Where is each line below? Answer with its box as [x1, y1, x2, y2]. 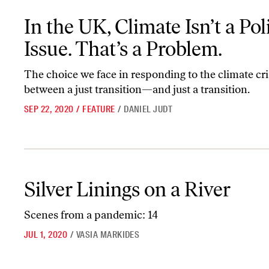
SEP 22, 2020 [24, 103, 74, 116]
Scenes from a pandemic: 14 [24, 208, 158, 222]
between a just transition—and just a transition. [24, 83, 250, 97]
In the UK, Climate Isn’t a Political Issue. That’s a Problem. [23, 10, 238, 21]
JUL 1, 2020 [24, 229, 68, 241]
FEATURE [82, 103, 115, 116]
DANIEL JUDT [124, 103, 173, 116]
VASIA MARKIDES [76, 229, 140, 241]
